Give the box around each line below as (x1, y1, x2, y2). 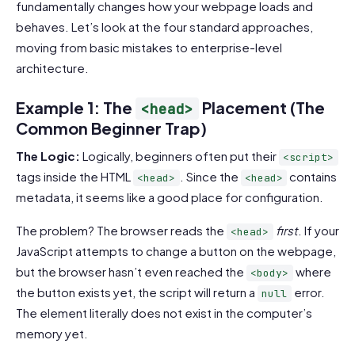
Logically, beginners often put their (80, 148, 279, 164)
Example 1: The (16, 97, 136, 117)
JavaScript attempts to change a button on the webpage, (16, 243, 336, 259)
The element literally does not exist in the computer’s (16, 305, 312, 321)
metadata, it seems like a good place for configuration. (16, 189, 323, 205)
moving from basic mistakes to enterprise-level (16, 39, 282, 55)
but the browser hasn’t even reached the (16, 264, 246, 280)
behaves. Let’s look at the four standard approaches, (16, 18, 313, 34)
